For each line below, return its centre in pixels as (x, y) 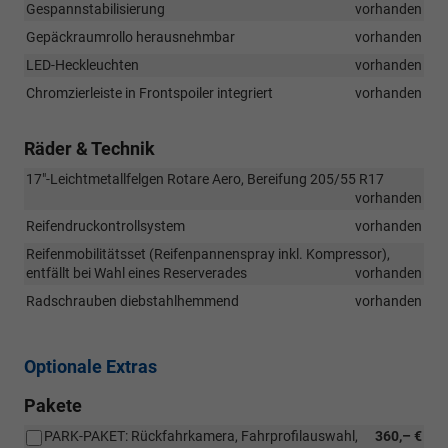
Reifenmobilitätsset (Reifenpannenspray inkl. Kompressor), (208, 253)
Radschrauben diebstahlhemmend (132, 300)
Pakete (53, 405)
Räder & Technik (89, 148)
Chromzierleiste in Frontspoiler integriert (149, 92)
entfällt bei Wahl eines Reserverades (136, 272)
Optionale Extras (90, 366)
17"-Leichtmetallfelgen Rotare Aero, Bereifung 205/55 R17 (205, 178)
